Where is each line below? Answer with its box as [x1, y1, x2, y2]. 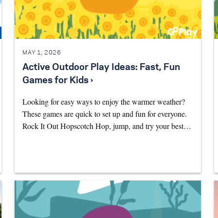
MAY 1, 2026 [22, 50, 61, 55]
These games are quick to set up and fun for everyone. [22, 109, 187, 119]
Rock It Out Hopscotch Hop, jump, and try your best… [22, 121, 192, 131]
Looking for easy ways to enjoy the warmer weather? [22, 96, 185, 107]
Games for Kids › [22, 76, 93, 86]
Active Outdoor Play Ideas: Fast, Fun [22, 63, 181, 73]
